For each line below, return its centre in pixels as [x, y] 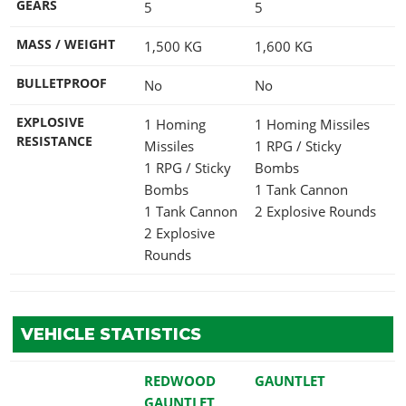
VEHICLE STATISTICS [111, 334]
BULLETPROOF [62, 83]
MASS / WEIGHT [66, 44]
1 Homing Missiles [314, 124]
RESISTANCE [54, 141]
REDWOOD [180, 380]
